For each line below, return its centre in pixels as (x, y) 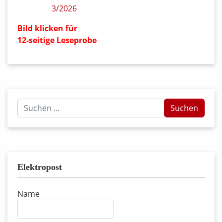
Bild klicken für (47, 28)
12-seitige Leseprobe (57, 40)
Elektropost (40, 167)
